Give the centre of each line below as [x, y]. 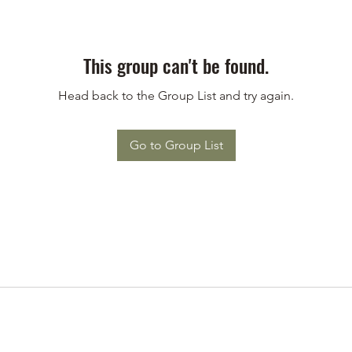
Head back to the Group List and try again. [176, 96]
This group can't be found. [176, 66]
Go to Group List [176, 145]
